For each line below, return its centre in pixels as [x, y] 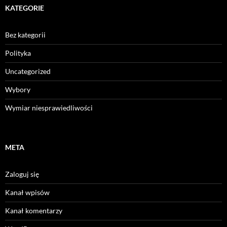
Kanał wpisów [27, 193]
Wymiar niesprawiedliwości [49, 108]
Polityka [18, 53]
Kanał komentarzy [34, 211]
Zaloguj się [22, 174]
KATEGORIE [25, 8]
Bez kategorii [25, 35]
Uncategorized [28, 71]
